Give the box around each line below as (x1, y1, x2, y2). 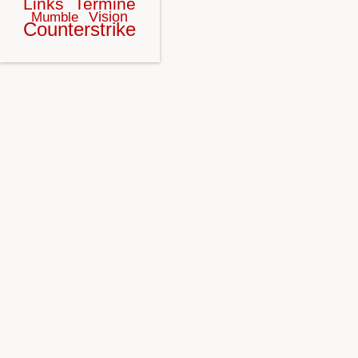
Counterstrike (23, 18, 137, 40)
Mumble (31, 10, 79, 25)
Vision (89, 9, 129, 25)
